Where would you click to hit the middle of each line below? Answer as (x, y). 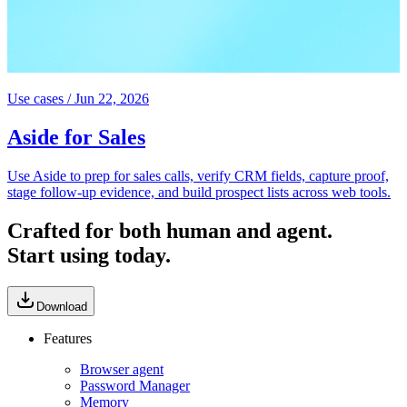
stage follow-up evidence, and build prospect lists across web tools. (199, 192)
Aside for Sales (76, 138)
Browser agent (122, 369)
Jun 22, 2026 (112, 99)
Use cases (35, 99)
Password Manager (135, 385)
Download (62, 306)
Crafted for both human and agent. (170, 230)
